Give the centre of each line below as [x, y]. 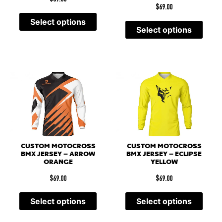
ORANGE [58, 162]
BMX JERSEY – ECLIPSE [164, 154]
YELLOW [164, 162]
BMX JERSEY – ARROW [58, 154]
